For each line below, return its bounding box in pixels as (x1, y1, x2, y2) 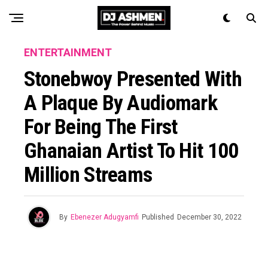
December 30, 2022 (176, 213, 242, 221)
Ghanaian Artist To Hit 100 (24, 138, 239, 163)
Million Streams (24, 162, 153, 187)
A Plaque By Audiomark (24, 90, 217, 115)
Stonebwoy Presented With (24, 66, 242, 92)
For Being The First (24, 114, 178, 139)
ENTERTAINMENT (24, 46, 112, 59)
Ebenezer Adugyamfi (70, 213, 139, 221)
